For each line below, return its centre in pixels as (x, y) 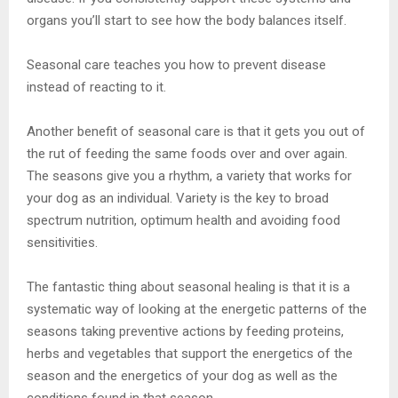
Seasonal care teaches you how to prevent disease (176, 64)
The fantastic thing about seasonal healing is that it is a (188, 287)
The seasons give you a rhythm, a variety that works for (189, 175)
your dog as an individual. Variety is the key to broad (178, 198)
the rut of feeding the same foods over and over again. (187, 153)
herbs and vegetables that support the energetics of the (190, 353)
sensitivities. (64, 242)
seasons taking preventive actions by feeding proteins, (185, 331)
